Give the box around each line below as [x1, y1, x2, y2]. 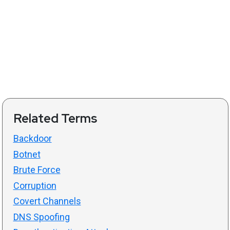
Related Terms [13, 110, 97, 127]
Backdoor [13, 133, 52, 144]
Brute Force [13, 164, 61, 176]
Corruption [13, 180, 56, 191]
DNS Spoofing [13, 211, 70, 222]
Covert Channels [13, 196, 81, 207]
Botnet [13, 148, 41, 160]
